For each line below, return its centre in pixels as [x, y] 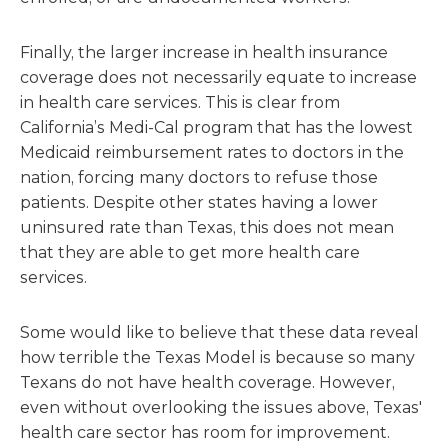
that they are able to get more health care [190, 252]
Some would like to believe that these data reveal [219, 332]
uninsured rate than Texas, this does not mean [207, 227]
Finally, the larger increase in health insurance [204, 52]
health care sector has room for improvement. [205, 432]
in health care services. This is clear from [180, 102]
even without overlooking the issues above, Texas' [221, 407]
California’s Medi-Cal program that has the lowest [216, 127]
